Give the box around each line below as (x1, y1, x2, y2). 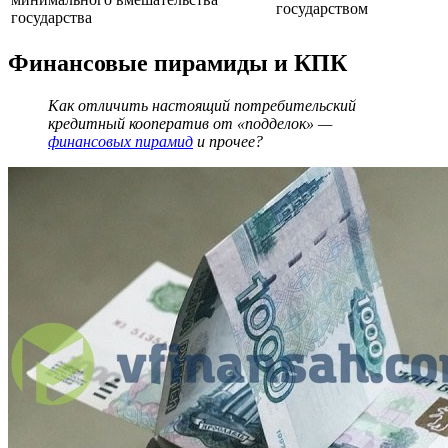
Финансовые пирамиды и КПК (8, 49, 347, 76)
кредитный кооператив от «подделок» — (48, 114, 332, 132)
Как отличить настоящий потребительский (48, 96, 356, 114)
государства (11, 8, 92, 26)
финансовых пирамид (48, 132, 193, 150)
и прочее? (193, 132, 263, 150)
